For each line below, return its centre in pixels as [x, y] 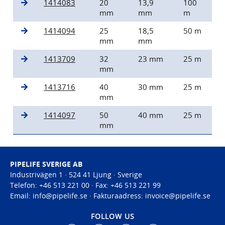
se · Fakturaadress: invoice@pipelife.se [145, 195]
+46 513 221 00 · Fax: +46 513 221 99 [99, 185]
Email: [21, 195]
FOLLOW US [113, 216]
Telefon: [24, 185]
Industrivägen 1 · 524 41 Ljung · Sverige [76, 174]
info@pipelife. [56, 195]
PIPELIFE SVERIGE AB [46, 164]
